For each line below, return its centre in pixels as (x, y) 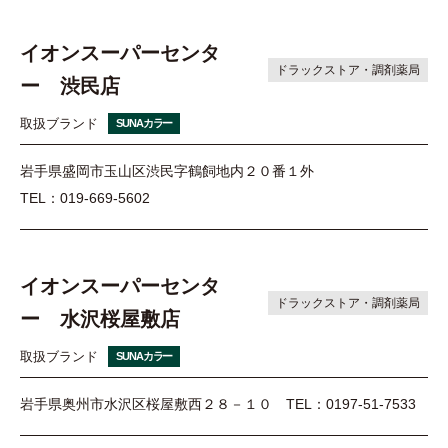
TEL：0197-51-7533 (351, 404)
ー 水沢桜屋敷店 (100, 319)
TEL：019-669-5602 (85, 198)
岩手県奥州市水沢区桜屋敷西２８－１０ (146, 404)
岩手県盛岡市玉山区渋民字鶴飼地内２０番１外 (167, 171)
